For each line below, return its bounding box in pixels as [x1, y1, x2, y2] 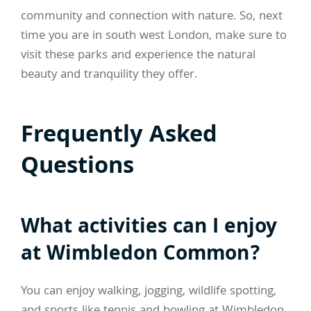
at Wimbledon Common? [21, 239, 260, 273]
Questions [21, 149, 134, 188]
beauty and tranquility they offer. [21, 65, 197, 85]
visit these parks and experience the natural [21, 45, 255, 66]
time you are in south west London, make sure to [21, 26, 287, 47]
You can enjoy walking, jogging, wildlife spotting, [21, 282, 276, 303]
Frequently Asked [21, 117, 217, 157]
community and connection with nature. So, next [21, 6, 283, 27]
